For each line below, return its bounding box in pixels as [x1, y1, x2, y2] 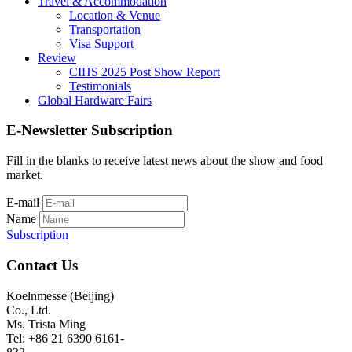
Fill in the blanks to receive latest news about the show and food [6, 154, 323, 168]
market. [6, 168, 43, 182]
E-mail [6, 196, 39, 210]
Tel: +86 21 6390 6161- [6, 331, 124, 345]
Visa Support [69, 36, 134, 50]
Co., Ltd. [6, 302, 51, 317]
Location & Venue [69, 8, 160, 22]
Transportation [69, 22, 141, 36]
